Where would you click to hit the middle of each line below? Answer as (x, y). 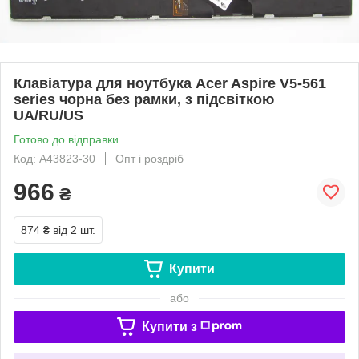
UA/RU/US (48, 115)
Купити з (169, 326)
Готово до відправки (66, 139)
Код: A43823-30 (54, 158)
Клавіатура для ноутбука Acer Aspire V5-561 (170, 83)
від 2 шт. (74, 230)
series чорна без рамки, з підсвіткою (144, 99)
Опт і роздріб (149, 158)
